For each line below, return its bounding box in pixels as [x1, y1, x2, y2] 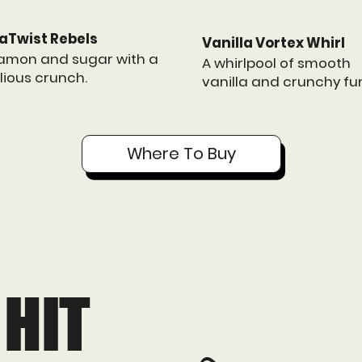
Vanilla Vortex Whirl [202, 33, 346, 53]
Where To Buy [126, 142, 236, 166]
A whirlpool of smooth [202, 53, 351, 74]
